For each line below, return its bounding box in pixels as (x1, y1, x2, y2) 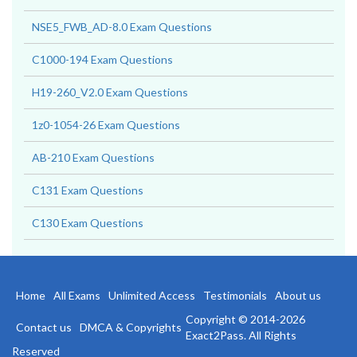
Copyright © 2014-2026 (186, 336, 305, 350)
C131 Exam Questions (32, 207, 143, 221)
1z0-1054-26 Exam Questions (32, 142, 180, 155)
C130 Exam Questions (32, 240, 143, 253)
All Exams (53, 312, 100, 326)
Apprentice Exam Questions (32, 11, 173, 25)
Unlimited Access (108, 312, 195, 326)
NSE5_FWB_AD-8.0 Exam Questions (32, 44, 212, 57)
